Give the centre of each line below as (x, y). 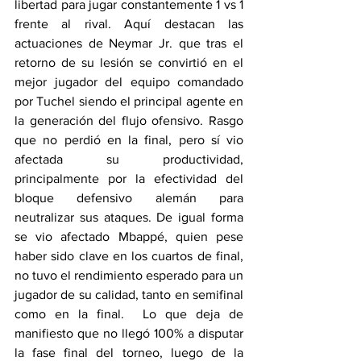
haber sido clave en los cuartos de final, (129, 255)
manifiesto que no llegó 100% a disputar (129, 333)
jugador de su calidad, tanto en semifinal (129, 294)
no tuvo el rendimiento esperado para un (129, 275)
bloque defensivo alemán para (129, 197)
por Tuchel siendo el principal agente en (129, 101)
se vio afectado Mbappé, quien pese (129, 236)
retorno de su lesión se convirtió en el (129, 62)
